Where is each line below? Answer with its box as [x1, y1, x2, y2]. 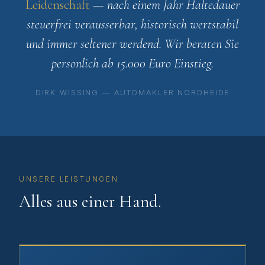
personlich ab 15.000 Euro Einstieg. [51, 54, 214, 71]
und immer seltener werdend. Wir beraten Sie [26, 35, 239, 51]
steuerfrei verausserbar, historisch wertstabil [27, 15, 238, 32]
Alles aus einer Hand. [19, 191, 161, 212]
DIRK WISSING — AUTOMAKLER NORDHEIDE [35, 88, 230, 97]
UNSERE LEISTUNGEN [19, 174, 119, 183]
